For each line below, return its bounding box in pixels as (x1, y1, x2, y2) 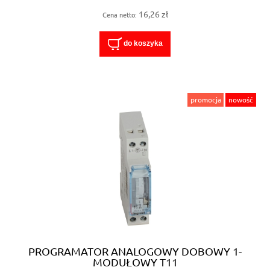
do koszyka (123, 39, 163, 48)
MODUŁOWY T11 (92, 255, 178, 268)
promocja (190, 95, 221, 105)
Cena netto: (102, 9, 139, 19)
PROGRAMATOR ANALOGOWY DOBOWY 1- (28, 244, 242, 257)
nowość (228, 95, 254, 105)
